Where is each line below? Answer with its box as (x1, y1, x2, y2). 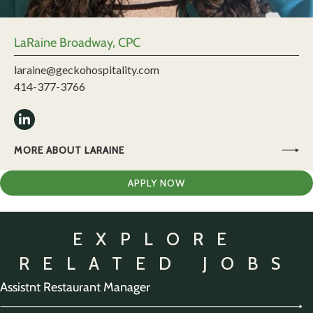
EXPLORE (73, 228, 240, 250)
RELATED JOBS (19, 253, 294, 275)
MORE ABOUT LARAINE (14, 144, 124, 157)
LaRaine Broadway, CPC (14, 35, 140, 51)
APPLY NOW (127, 177, 186, 190)
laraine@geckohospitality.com (14, 63, 159, 77)
